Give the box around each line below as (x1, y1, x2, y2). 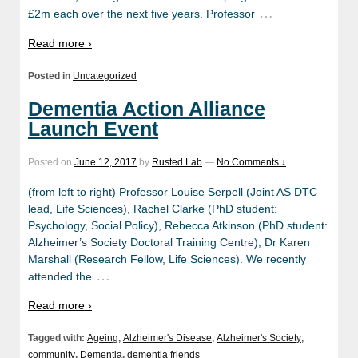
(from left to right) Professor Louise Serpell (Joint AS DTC (28, 185, 317, 198)
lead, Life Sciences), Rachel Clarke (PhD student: (28, 201, 277, 215)
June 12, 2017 (74, 157, 137, 169)
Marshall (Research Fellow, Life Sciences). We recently (28, 252, 306, 265)
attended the (28, 269, 92, 283)
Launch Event (28, 117, 158, 141)
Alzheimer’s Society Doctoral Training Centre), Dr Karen (28, 235, 310, 249)
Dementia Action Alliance (28, 97, 265, 121)
